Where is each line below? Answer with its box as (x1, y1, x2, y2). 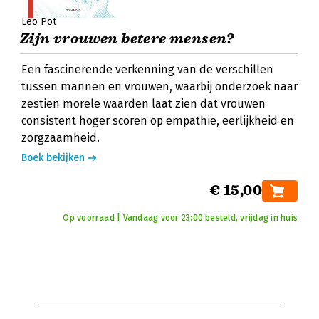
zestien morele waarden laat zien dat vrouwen (21, 97, 266, 110)
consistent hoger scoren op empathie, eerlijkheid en (21, 114, 294, 127)
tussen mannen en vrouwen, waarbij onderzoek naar (21, 80, 298, 93)
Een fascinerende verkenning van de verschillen (21, 63, 273, 76)
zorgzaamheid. (21, 131, 100, 145)
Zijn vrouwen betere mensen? (20, 30, 234, 48)
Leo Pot (21, 16, 56, 28)
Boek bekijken (21, 152, 85, 164)
